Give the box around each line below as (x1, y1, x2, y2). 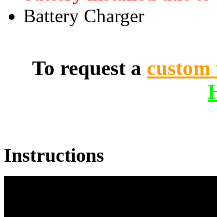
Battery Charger (23, 5, 144, 27)
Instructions (4, 144, 104, 167)
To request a (32, 56, 147, 79)
